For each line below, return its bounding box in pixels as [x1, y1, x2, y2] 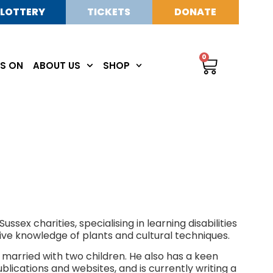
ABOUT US [33, 58, 81, 72]
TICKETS [87, 5, 131, 19]
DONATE [174, 5, 217, 19]
